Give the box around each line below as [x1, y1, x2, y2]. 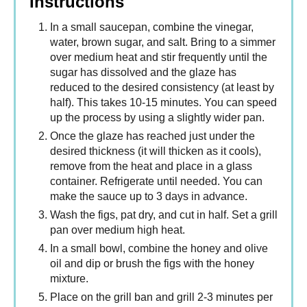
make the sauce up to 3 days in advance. [50, 191, 247, 203]
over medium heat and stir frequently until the [50, 51, 267, 64]
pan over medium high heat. [50, 224, 185, 236]
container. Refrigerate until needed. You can [50, 175, 262, 188]
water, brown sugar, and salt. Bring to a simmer [50, 36, 275, 49]
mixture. [50, 273, 88, 285]
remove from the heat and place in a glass [50, 160, 252, 173]
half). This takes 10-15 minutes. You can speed [50, 97, 277, 109]
